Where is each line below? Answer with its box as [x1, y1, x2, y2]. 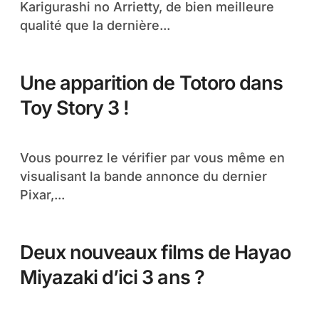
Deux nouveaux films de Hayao [20, 241, 291, 264]
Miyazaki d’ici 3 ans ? [20, 266, 204, 289]
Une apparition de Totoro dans [20, 71, 283, 95]
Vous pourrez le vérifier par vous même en [20, 150, 28, 165]
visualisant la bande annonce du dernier [20, 169, 267, 184]
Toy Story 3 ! [20, 96, 130, 120]
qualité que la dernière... [20, 18, 170, 33]
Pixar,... [20, 187, 65, 202]
